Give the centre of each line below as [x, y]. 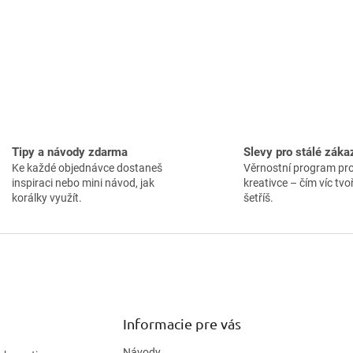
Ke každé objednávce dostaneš [87, 167]
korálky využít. [46, 197]
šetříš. [258, 197]
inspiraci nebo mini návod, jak [83, 182]
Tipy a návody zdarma [69, 152]
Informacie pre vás [182, 323]
